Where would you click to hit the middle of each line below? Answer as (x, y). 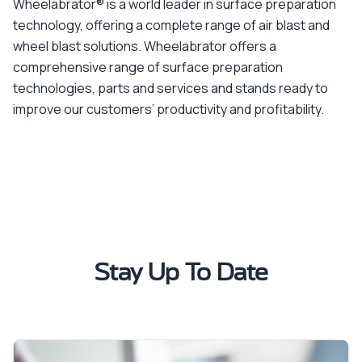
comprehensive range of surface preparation (148, 67)
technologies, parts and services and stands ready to (170, 88)
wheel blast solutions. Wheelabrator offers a (145, 46)
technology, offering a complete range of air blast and (171, 25)
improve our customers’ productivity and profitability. (168, 109)
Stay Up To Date (181, 273)
